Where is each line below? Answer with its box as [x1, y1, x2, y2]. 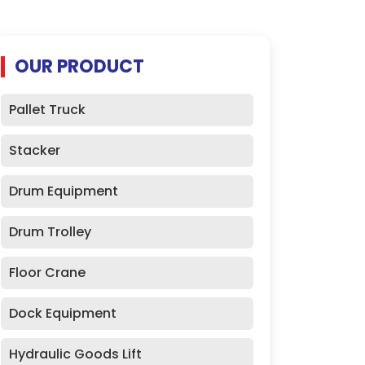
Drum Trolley [9, 222, 91, 241]
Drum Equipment [9, 182, 118, 200]
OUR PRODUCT [15, 54, 144, 79]
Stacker [9, 141, 60, 160]
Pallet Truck [9, 100, 86, 119]
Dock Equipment [9, 304, 117, 323]
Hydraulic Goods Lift [9, 345, 142, 363]
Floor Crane [9, 263, 86, 282]
